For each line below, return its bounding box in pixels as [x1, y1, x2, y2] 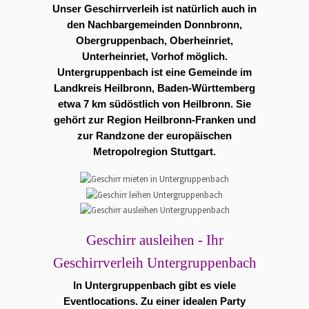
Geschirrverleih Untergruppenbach [52, 255, 257, 272]
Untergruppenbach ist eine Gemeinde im [57, 66, 252, 78]
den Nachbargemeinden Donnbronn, [67, 19, 242, 30]
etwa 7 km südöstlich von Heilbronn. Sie [58, 98, 251, 110]
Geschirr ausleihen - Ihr [86, 232, 223, 249]
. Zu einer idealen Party [135, 296, 246, 308]
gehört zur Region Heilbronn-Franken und [53, 114, 256, 126]
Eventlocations [63, 296, 135, 308]
